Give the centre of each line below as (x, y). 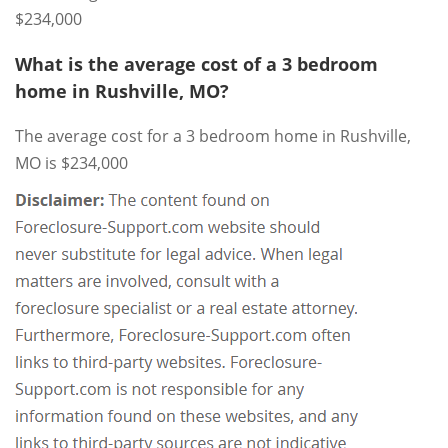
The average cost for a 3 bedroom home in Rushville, (213, 135)
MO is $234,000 (71, 162)
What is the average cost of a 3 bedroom (196, 63)
